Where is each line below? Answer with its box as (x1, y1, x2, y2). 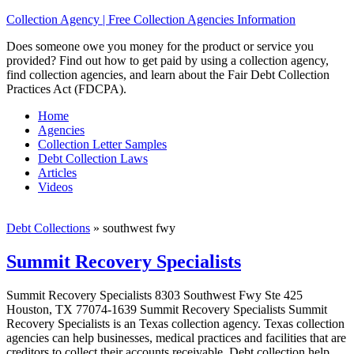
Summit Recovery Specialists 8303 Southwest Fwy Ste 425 (6, 288, 303, 302)
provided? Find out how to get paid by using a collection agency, (6, 54, 329, 67)
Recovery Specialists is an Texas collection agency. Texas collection (6, 316, 345, 330)
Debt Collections (6, 221, 90, 235)
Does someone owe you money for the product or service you (6, 40, 314, 53)
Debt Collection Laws (38, 152, 148, 165)
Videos (38, 180, 73, 194)
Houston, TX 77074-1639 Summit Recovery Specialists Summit (6, 302, 327, 316)
